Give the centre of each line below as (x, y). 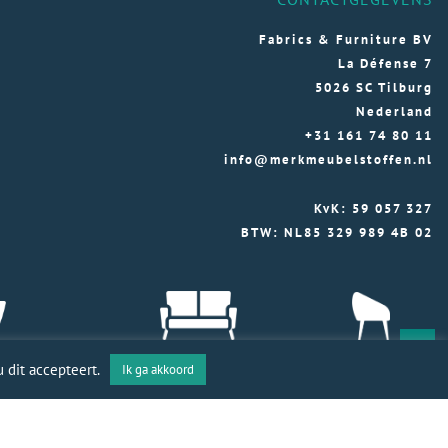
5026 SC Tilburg (374, 88)
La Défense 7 (385, 64)
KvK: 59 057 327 (373, 208)
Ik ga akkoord (158, 369)
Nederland (394, 112)
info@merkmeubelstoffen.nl (328, 160)
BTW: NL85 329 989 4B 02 (337, 232)
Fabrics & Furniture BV (346, 39)
